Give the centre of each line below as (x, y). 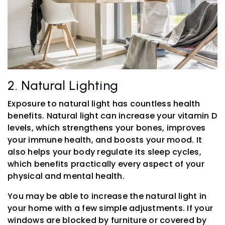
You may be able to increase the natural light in (107, 196)
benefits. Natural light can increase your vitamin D (112, 116)
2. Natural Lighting (63, 86)
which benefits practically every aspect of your (106, 164)
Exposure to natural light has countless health (104, 104)
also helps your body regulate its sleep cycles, (104, 152)
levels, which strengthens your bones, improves (107, 128)
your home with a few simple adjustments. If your (110, 208)
